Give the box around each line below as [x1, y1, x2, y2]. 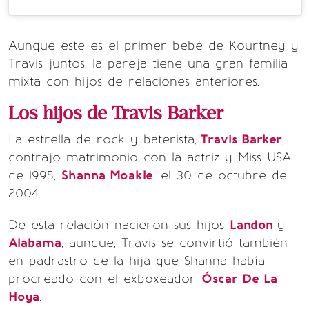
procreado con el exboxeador [8, 271, 201, 287]
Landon [230, 217, 277, 233]
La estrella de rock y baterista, [8, 132, 197, 148]
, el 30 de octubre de [153, 168, 287, 183]
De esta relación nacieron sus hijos [8, 217, 230, 233]
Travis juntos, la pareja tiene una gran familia [8, 56, 288, 72]
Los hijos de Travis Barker [8, 102, 223, 126]
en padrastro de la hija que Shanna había [8, 253, 265, 269]
